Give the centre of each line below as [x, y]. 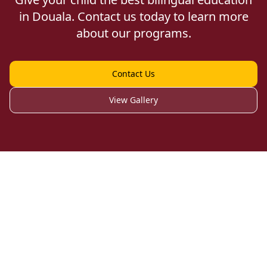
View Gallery [133, 100]
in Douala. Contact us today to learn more [133, 16]
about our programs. [133, 33]
